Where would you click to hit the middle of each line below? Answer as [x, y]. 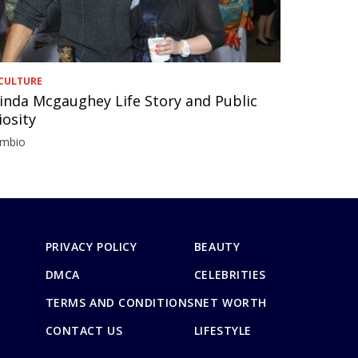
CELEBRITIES [230, 274]
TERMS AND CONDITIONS [119, 302]
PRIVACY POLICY [91, 246]
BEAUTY [217, 246]
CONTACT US [84, 330]
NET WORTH [230, 302]
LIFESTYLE [223, 330]
